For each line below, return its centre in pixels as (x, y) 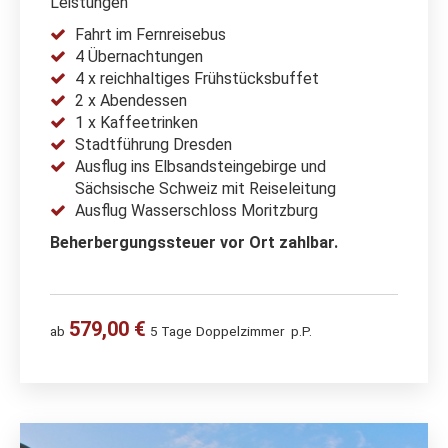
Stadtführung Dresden (153, 144)
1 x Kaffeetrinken (136, 122)
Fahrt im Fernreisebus (150, 34)
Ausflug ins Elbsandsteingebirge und (200, 166)
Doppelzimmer (240, 330)
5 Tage (171, 330)
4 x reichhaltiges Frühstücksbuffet (197, 78)
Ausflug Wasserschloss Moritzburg (196, 210)
